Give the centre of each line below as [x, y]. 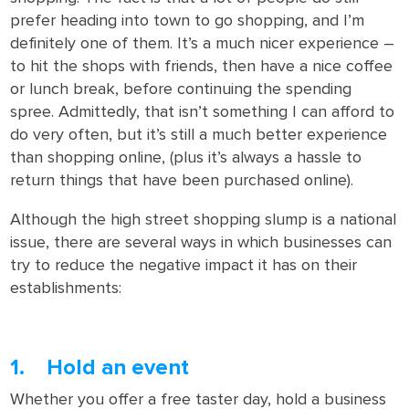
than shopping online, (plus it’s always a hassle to [186, 158]
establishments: [66, 288]
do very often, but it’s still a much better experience [199, 135]
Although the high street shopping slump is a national [204, 220]
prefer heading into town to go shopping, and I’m [188, 21]
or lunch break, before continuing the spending [181, 89]
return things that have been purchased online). [182, 181]
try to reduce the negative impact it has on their [184, 266]
